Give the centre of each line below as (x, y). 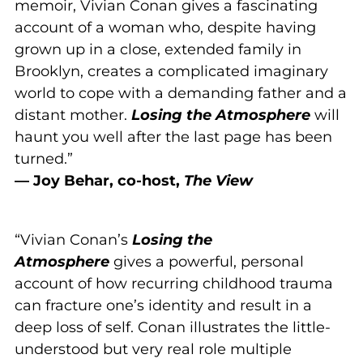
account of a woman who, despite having (165, 27)
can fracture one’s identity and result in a (163, 305)
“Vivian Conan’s (73, 239)
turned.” (44, 158)
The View (218, 180)
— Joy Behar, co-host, (99, 180)
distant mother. (73, 115)
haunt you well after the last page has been (173, 137)
